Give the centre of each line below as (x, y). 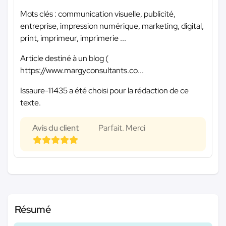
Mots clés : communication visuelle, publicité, (98, 14)
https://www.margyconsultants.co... (82, 71)
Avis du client (55, 128)
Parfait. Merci (122, 128)
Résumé (33, 210)
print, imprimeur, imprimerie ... (73, 38)
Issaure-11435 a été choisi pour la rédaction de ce (104, 91)
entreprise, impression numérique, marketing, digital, (112, 26)
